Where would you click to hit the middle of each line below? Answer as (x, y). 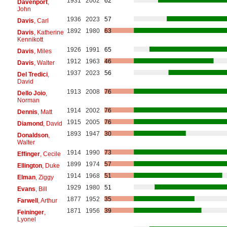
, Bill (41, 189)
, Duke (51, 165)
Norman (28, 100)
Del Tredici (32, 74)
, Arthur (47, 200)
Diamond (30, 123)
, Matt (45, 112)
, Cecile (50, 154)
